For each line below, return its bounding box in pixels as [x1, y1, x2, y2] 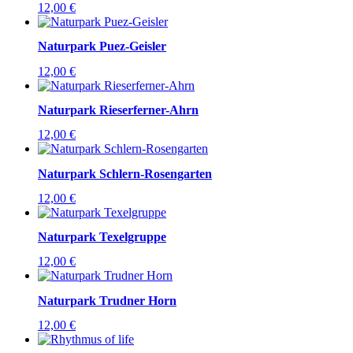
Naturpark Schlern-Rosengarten [38, 166, 212, 180]
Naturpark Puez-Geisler [38, 39, 166, 54]
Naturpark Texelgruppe [38, 230, 166, 244]
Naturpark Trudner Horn [38, 293, 176, 307]
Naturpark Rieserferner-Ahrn [38, 102, 199, 117]
